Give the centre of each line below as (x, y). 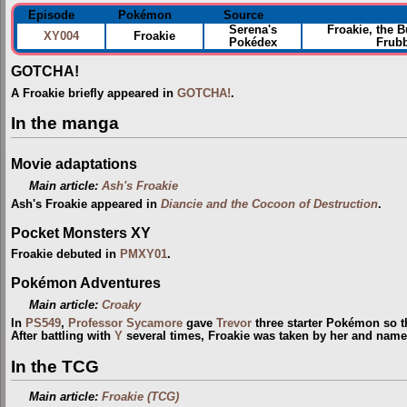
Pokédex (253, 42)
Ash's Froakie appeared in (86, 205)
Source (243, 15)
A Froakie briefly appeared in (94, 93)
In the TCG (55, 366)
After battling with (63, 336)
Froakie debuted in (65, 255)
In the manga (65, 124)
